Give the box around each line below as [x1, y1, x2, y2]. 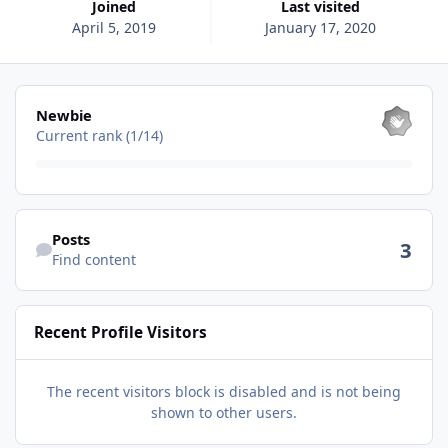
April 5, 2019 [72, 17, 157, 37]
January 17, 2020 [264, 17, 376, 37]
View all [15, 86, 66, 106]
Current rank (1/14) [35, 125, 163, 145]
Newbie [35, 104, 92, 125]
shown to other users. [151, 403, 297, 423]
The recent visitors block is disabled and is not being [47, 382, 401, 402]
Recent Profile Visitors [34, 321, 208, 343]
